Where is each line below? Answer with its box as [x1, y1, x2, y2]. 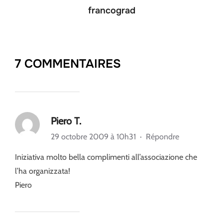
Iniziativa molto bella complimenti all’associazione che [15, 152, 197, 162]
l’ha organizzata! [15, 166, 70, 176]
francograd [88, 4, 135, 16]
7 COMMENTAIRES [15, 56, 121, 71]
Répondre [146, 131, 179, 141]
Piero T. [51, 114, 81, 127]
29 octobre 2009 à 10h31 [51, 131, 138, 141]
